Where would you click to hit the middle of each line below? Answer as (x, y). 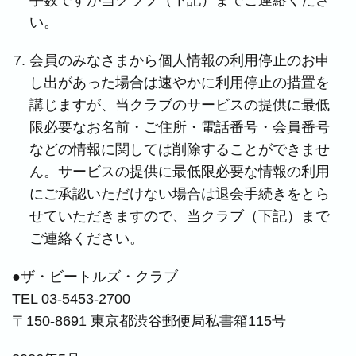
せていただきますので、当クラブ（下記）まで (180, 216)
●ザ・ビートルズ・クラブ (95, 277)
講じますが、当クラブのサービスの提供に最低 (180, 105)
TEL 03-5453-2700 (72, 299)
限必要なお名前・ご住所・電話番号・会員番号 (180, 127)
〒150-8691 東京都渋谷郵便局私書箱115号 (149, 321)
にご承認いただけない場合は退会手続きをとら (180, 194)
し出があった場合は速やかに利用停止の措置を (180, 83)
